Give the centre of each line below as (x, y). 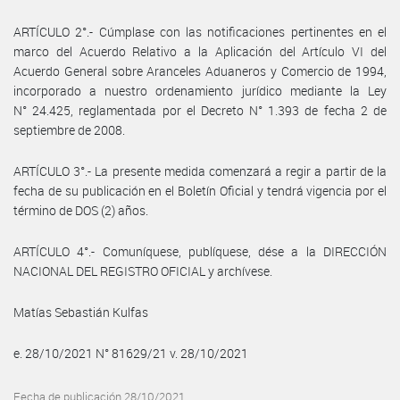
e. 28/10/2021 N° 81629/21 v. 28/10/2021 (131, 353)
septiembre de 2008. (69, 129)
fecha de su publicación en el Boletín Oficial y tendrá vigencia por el (200, 190)
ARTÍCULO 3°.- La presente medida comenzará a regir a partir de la (200, 171)
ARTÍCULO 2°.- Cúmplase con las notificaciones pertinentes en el (200, 31)
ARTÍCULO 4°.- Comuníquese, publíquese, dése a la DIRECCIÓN (200, 251)
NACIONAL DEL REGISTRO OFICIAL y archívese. (143, 271)
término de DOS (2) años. (81, 210)
